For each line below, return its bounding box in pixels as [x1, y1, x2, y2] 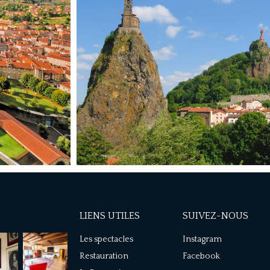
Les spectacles [80, 234, 133, 245]
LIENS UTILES [80, 210, 140, 222]
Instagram [183, 234, 222, 245]
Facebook [183, 251, 220, 262]
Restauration [80, 251, 128, 262]
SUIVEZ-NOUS [183, 210, 248, 222]
